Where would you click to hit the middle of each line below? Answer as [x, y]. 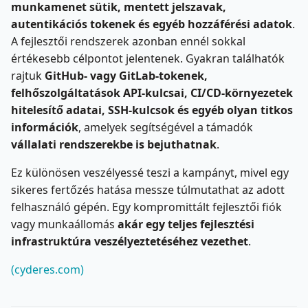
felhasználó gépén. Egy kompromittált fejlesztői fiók [146, 207]
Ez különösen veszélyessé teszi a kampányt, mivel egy [150, 172]
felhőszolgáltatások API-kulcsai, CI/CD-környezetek [152, 92]
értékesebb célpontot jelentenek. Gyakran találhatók [148, 58]
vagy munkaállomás [64, 224]
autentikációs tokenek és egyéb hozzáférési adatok [152, 24]
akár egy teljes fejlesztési [186, 224]
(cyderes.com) [47, 269]
